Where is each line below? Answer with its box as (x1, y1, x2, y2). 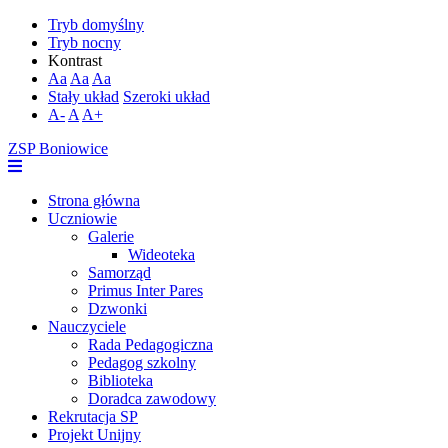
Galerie (88, 228, 134, 245)
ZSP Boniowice (8, 140, 108, 157)
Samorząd (88, 264, 151, 281)
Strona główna (48, 192, 140, 209)
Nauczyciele (48, 318, 126, 335)
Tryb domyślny (48, 16, 144, 33)
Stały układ (48, 88, 119, 105)
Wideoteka (128, 246, 195, 263)
